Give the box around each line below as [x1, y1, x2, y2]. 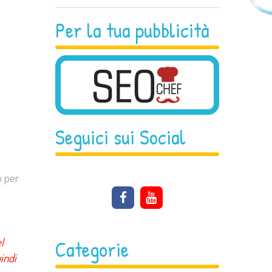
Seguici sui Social [55, 123, 186, 151]
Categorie [55, 235, 129, 263]
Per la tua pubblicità [55, 16, 209, 44]
